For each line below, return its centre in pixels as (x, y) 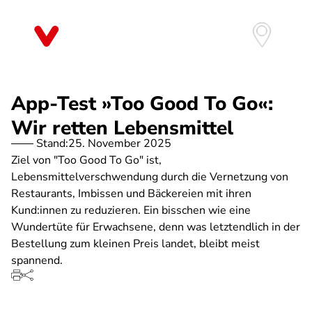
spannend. (37, 260)
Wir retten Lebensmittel (122, 128)
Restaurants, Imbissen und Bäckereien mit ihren (131, 194)
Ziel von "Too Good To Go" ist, (86, 160)
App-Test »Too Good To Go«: (142, 104)
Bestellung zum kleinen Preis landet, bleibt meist (135, 244)
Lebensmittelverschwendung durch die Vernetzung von (150, 177)
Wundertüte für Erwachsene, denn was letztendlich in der (156, 227)
